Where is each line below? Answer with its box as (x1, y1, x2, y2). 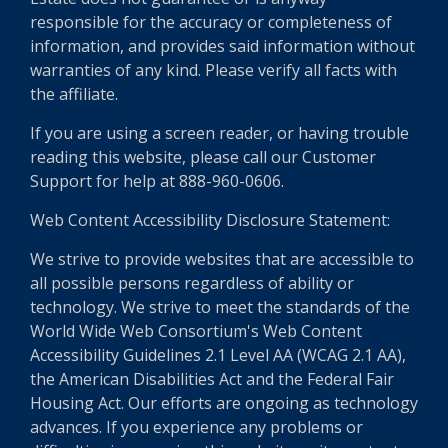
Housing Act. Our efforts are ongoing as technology (30, 392, 418, 414)
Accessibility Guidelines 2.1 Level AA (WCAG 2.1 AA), (30, 344, 406, 366)
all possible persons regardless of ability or (30, 272, 354, 294)
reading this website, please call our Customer (30, 146, 376, 168)
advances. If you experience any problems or (30, 416, 363, 438)
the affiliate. (30, 83, 118, 105)
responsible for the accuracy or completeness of (30, 11, 392, 33)
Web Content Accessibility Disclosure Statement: (30, 209, 390, 231)
